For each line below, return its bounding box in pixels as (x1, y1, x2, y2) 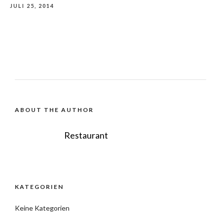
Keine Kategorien (15, 204, 70, 212)
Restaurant (64, 130, 108, 141)
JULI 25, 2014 (10, 2, 54, 9)
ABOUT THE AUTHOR (15, 106, 94, 113)
